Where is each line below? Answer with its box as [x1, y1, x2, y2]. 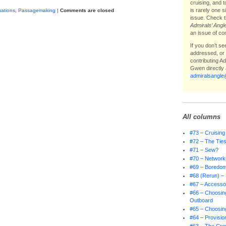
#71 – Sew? [190, 147, 219, 153]
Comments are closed [60, 8, 114, 13]
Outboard [190, 197, 213, 203]
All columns [182, 113, 220, 121]
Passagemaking [18, 8, 55, 13]
